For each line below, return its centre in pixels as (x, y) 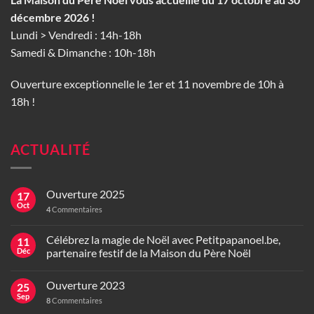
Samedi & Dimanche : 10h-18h (83, 52)
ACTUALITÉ (50, 150)
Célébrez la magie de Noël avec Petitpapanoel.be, (163, 239)
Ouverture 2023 (86, 285)
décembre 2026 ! (53, 17)
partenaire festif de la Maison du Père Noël (149, 252)
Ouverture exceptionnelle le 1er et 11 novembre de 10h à (147, 84)
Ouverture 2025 (86, 193)
